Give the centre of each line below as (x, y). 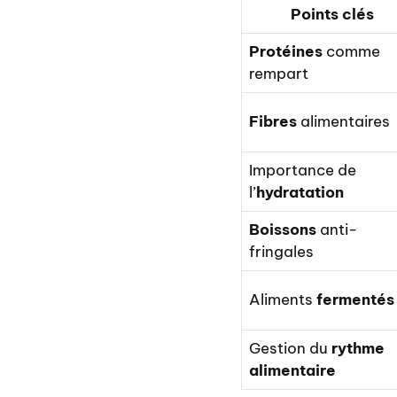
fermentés (355, 300)
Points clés (332, 15)
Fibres (273, 122)
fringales (281, 252)
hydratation (300, 193)
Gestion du (290, 349)
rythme (358, 349)
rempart (279, 74)
